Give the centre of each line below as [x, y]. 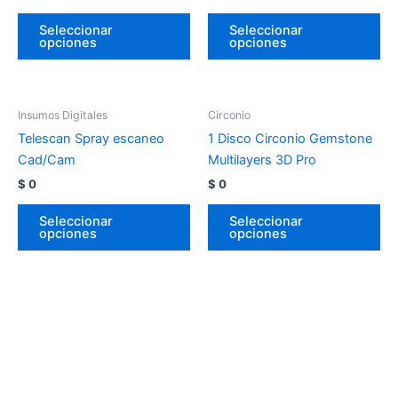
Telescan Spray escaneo [91, 139]
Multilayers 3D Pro [262, 160]
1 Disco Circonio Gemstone [290, 139]
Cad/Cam [47, 160]
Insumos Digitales [63, 115]
